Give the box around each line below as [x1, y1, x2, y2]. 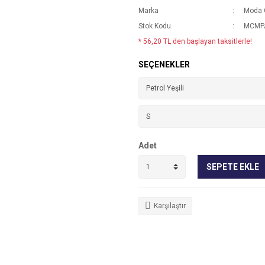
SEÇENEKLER [138, 60, 190, 69]
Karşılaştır [154, 202, 186, 210]
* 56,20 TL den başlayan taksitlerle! [138, 37, 252, 46]
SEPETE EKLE [206, 161, 259, 172]
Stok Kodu [138, 22, 171, 30]
